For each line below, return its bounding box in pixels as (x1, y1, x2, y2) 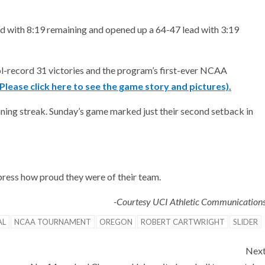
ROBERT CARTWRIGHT (141, 216, 225, 227)
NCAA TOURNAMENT (14, 216, 91, 227)
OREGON (99, 216, 132, 227)
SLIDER (233, 216, 258, 227)
